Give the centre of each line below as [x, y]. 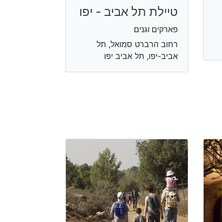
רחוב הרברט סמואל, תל [137, 44]
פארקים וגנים [156, 29]
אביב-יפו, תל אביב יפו [141, 56]
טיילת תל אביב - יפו [128, 12]
